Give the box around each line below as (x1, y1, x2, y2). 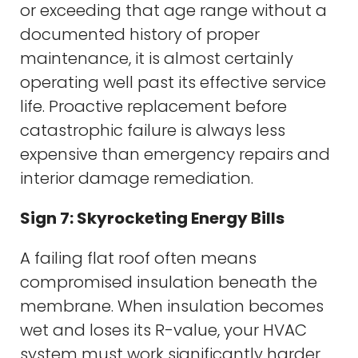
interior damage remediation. (20, 166, 253, 189)
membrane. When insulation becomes (20, 294, 324, 317)
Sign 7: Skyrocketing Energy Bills (20, 206, 284, 229)
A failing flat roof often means (20, 246, 257, 269)
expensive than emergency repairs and (20, 142, 330, 165)
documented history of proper (20, 22, 260, 46)
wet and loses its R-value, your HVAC (20, 318, 307, 341)
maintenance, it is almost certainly (20, 46, 293, 70)
